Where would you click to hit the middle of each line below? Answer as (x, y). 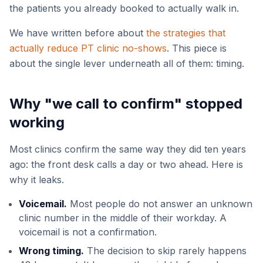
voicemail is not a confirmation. (88, 232)
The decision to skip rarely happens (165, 251)
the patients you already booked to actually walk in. (124, 8)
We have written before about (78, 33)
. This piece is (197, 48)
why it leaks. (37, 180)
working (37, 122)
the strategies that (186, 33)
